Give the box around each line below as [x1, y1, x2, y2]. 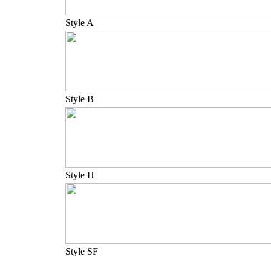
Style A [65, 18, 94, 28]
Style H [65, 170, 94, 180]
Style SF [65, 246, 98, 256]
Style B [65, 94, 94, 104]
